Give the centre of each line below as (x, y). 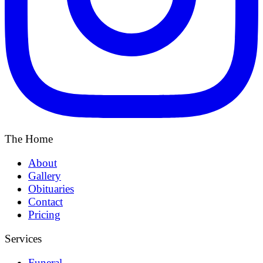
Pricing (44, 214)
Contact (45, 201)
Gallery (45, 176)
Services (23, 238)
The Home (29, 139)
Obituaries (51, 188)
